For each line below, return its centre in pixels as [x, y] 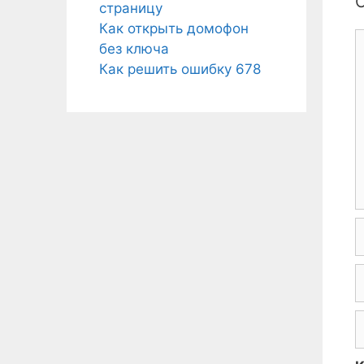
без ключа [134, 49]
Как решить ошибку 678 [180, 69]
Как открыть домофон [174, 28]
